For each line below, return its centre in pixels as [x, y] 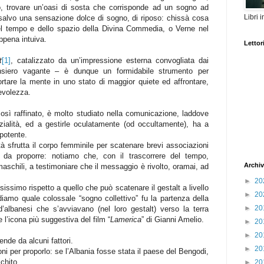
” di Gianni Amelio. [173, 220]
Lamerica [126, 220]
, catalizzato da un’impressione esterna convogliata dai [110, 61]
